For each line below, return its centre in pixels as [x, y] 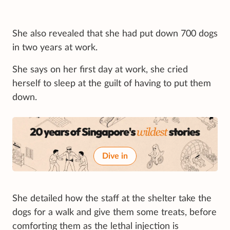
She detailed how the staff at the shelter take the [112, 199]
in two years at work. [55, 48]
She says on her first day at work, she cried [100, 70]
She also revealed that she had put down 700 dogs [115, 34]
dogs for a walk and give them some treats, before [114, 213]
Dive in [115, 156]
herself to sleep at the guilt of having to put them [112, 84]
